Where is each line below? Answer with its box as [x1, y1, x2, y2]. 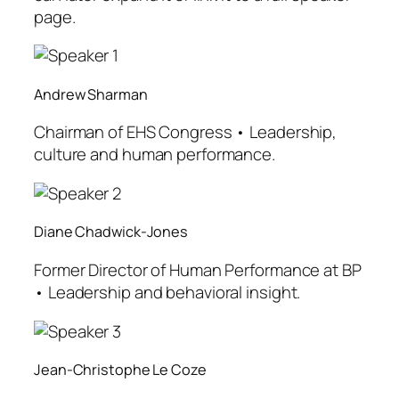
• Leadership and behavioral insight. [34, 281, 301, 305]
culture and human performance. [34, 142, 275, 167]
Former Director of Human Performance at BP [34, 258, 362, 282]
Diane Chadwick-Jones [34, 222, 188, 242]
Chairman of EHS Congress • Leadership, [34, 120, 338, 144]
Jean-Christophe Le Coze [34, 360, 207, 380]
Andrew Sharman [34, 84, 148, 104]
